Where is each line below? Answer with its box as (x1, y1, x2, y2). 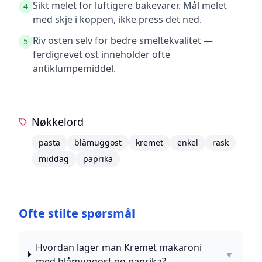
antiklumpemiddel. (33, 62, 116, 75)
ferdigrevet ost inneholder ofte (33, 48, 170, 61)
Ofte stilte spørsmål (19, 205, 135, 221)
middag (39, 153, 70, 164)
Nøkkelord (32, 115, 84, 129)
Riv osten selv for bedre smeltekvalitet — (33, 34, 213, 47)
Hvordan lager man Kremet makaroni (35, 241, 202, 254)
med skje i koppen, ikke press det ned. (33, 13, 202, 26)
